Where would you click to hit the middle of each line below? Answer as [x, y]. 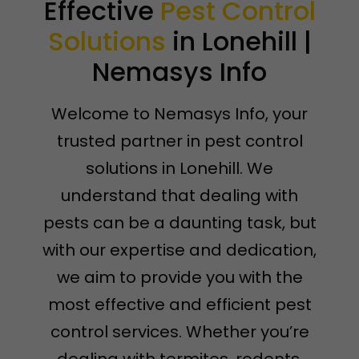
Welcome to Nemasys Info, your [179, 114]
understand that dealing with [179, 196]
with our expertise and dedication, [179, 250]
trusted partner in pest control [179, 141]
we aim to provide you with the [179, 277]
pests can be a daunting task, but [179, 223]
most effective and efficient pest [179, 305]
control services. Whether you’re [179, 332]
